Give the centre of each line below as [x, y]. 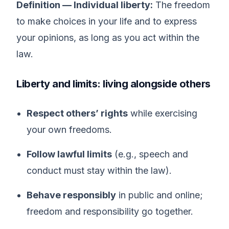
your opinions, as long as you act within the [108, 38]
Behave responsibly [71, 195]
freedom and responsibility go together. [110, 211]
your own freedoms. [69, 130]
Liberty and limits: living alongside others [113, 84]
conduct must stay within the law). [99, 170]
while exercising [163, 113]
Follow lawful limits [69, 154]
